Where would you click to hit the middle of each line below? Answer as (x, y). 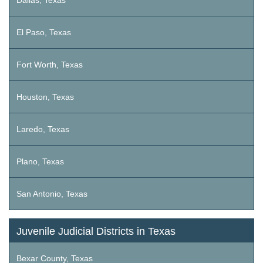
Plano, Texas (40, 162)
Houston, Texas (45, 97)
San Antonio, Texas (52, 194)
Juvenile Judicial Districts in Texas (96, 232)
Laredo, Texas (43, 129)
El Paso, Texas (44, 33)
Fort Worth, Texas (50, 65)
